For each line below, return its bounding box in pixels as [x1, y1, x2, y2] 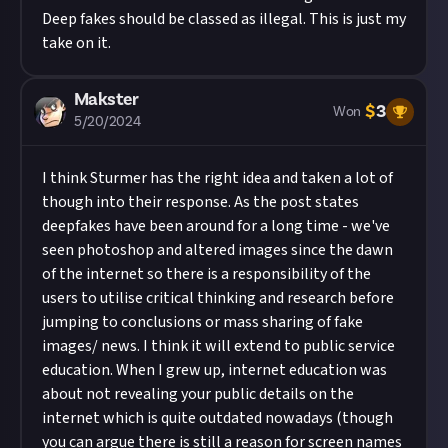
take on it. [42, 32, 111, 54]
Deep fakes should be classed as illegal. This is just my [42, 8, 406, 30]
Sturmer [90, 167, 147, 189]
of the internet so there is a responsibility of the [42, 263, 371, 285]
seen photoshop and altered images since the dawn [42, 239, 393, 261]
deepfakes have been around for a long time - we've [42, 215, 390, 237]
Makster [74, 88, 139, 111]
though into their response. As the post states [42, 191, 359, 213]
